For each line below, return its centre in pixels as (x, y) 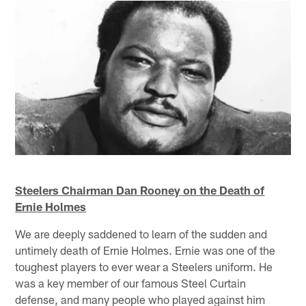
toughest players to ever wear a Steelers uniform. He (144, 266)
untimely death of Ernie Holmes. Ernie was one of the (145, 250)
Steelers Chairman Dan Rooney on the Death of (140, 190)
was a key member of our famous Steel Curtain (131, 282)
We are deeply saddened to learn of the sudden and (141, 233)
